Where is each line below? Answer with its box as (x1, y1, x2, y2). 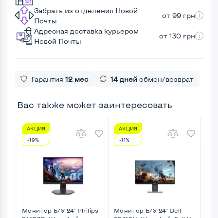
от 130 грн (159, 32, 195, 40)
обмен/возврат (137, 74, 194, 83)
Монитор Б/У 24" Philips (22, 206, 99, 214)
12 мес (65, 74, 88, 83)
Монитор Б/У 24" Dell (114, 206, 182, 214)
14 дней (110, 74, 137, 83)
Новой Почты (34, 36, 81, 45)
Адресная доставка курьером (34, 26, 139, 35)
